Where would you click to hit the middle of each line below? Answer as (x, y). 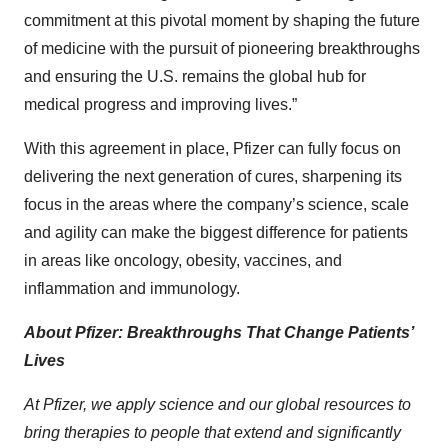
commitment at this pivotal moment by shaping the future (222, 21)
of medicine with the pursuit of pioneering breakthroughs (222, 49)
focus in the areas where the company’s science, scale (216, 205)
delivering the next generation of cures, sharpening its (213, 177)
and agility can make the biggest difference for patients (216, 233)
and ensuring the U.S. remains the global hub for (195, 77)
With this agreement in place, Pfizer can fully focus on (212, 149)
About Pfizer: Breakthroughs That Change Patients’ (218, 333)
